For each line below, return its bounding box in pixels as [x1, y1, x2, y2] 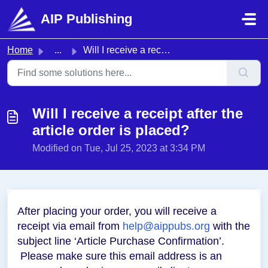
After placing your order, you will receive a [17, 205, 217, 217]
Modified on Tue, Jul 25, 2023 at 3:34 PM [32, 143, 205, 153]
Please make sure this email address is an [17, 250, 222, 262]
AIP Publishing [41, 11, 132, 26]
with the [210, 220, 250, 232]
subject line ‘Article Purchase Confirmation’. [17, 235, 224, 247]
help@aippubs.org [123, 220, 210, 232]
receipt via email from [17, 220, 123, 232]
